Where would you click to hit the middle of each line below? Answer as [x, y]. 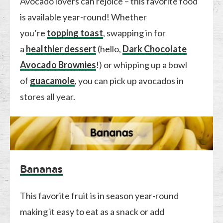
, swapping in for [135, 33]
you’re [34, 33]
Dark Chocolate [155, 49]
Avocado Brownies [58, 64]
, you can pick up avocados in [129, 80]
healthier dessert [61, 49]
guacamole [53, 80]
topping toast [75, 33]
